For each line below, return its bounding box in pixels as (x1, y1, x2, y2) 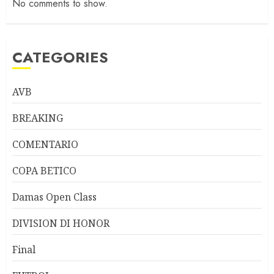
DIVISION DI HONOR (12, 216, 109, 230)
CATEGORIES (12, 46, 108, 68)
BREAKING (12, 111, 63, 125)
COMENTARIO (12, 137, 78, 151)
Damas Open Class (12, 190, 97, 204)
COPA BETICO (12, 163, 76, 177)
